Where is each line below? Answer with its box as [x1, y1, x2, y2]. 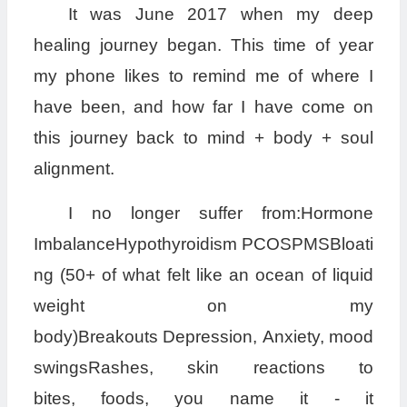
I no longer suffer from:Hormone [67, 203, 373, 223]
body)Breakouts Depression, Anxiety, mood [33, 327, 373, 347]
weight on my [33, 296, 373, 316]
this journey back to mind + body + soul [33, 128, 373, 148]
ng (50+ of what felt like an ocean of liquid [33, 265, 373, 285]
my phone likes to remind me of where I [33, 66, 373, 86]
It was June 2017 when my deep [67, 5, 373, 25]
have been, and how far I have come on [33, 97, 373, 117]
